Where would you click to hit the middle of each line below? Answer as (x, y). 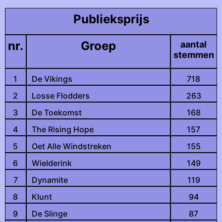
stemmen (194, 55)
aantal (194, 44)
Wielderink (52, 163)
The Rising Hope (62, 129)
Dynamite (50, 180)
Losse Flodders (60, 96)
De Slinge (49, 214)
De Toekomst (56, 112)
